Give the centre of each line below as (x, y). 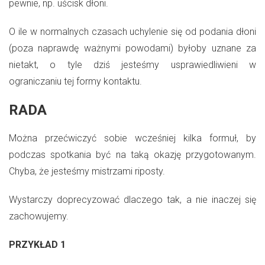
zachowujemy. (39, 216)
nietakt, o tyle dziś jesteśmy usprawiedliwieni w (132, 64)
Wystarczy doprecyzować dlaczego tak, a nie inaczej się (132, 199)
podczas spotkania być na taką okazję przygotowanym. (132, 154)
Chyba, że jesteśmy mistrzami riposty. (87, 171)
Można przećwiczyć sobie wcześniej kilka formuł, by (132, 138)
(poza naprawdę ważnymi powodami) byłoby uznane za (132, 48)
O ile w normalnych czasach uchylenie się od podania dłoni (132, 31)
